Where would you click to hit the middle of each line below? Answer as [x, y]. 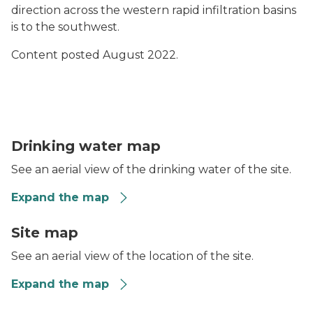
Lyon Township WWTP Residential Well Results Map [157, 127]
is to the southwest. [65, 27]
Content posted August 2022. [95, 55]
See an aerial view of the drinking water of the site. [151, 169]
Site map [45, 233]
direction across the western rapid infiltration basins [154, 10]
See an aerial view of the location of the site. [132, 256]
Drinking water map [86, 146]
